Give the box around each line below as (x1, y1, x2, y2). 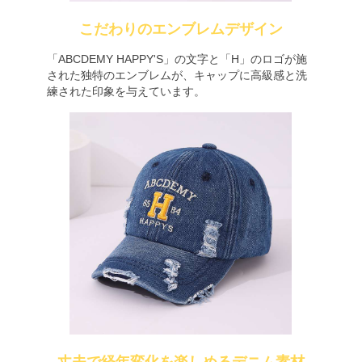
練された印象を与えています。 (46, 85, 205, 98)
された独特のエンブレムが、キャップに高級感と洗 (46, 69, 307, 82)
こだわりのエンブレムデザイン (79, 21, 283, 37)
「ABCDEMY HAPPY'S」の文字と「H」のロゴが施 (46, 53, 307, 65)
